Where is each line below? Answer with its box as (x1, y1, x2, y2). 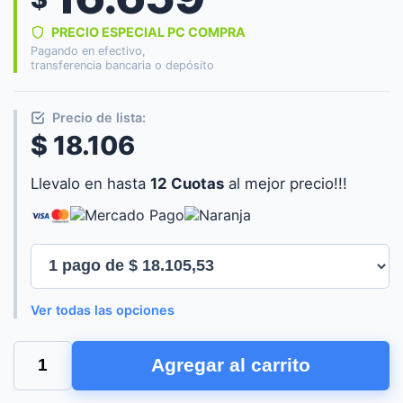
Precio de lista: (49, 109, 146, 125)
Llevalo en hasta (31, 174, 150, 193)
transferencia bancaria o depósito (31, 58, 214, 72)
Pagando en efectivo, (31, 43, 146, 58)
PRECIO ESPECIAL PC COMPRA (49, 23, 246, 40)
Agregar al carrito (151, 354, 310, 376)
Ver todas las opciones (31, 301, 175, 318)
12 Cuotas (150, 174, 224, 193)
